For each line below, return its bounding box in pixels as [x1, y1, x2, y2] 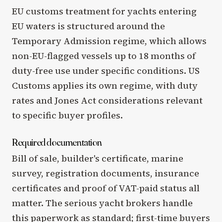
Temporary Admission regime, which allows [12, 34, 207, 47]
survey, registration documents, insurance [12, 166, 199, 179]
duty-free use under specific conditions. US [12, 64, 200, 77]
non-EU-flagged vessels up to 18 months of [12, 49, 196, 62]
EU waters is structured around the [12, 19, 165, 32]
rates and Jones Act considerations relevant [12, 94, 203, 107]
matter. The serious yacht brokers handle [12, 196, 193, 209]
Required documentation [12, 135, 102, 148]
